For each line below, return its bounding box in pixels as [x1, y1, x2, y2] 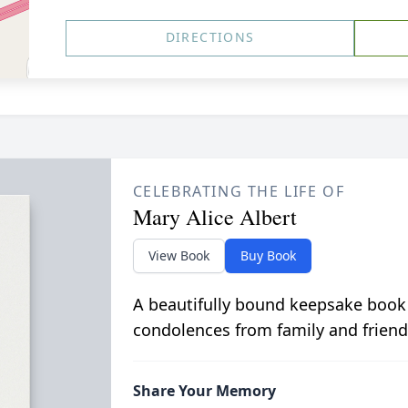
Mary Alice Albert [132, 202, 297, 231]
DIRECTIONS [165, 28, 255, 46]
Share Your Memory [132, 381, 276, 401]
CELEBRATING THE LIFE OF [132, 181, 345, 201]
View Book [148, 247, 209, 264]
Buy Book [240, 247, 296, 264]
